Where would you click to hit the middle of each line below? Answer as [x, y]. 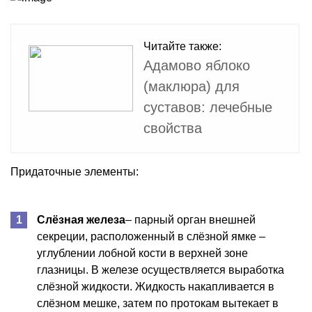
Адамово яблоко [197, 65]
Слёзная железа [81, 219]
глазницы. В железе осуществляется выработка [161, 270]
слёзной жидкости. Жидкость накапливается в [156, 286]
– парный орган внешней [190, 219]
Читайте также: [182, 46]
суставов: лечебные [208, 107]
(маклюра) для [192, 86]
